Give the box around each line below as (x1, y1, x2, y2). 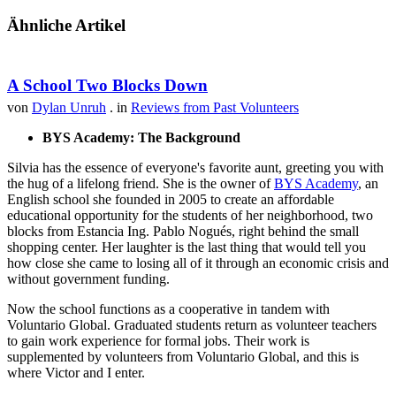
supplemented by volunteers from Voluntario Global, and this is (7, 349, 359, 365)
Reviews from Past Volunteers (131, 100, 299, 116)
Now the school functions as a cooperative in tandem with (7, 301, 330, 317)
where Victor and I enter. (7, 365, 148, 381)
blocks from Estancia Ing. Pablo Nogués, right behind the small (7, 224, 359, 240)
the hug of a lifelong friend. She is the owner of (7, 176, 274, 192)
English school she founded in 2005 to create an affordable (7, 192, 334, 208)
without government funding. (7, 271, 170, 287)
